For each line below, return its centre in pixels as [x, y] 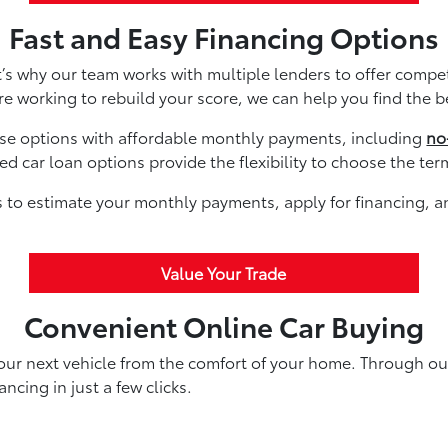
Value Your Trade [224, 272]
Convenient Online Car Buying [223, 325]
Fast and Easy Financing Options [223, 36]
